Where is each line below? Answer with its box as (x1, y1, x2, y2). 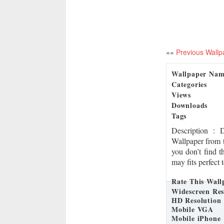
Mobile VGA (171, 204, 213, 214)
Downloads (171, 100, 208, 110)
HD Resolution (171, 195, 221, 205)
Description (171, 125, 213, 135)
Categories (171, 79, 207, 89)
